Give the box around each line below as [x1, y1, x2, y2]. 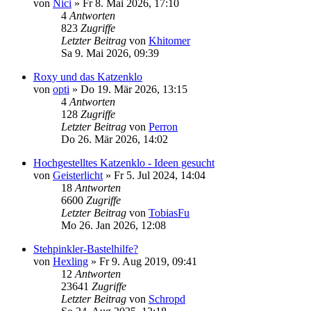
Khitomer [149, 35, 190, 47]
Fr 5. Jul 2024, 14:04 [114, 169, 205, 182]
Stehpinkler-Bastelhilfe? [33, 243, 138, 255]
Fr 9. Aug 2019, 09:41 [99, 255, 197, 268]
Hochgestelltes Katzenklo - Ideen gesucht [33, 157, 215, 169]
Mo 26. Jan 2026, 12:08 [61, 219, 166, 232]
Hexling [53, 255, 88, 268]
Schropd [149, 293, 185, 305]
